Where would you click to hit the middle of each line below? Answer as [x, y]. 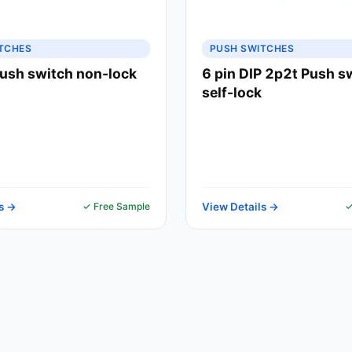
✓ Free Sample [116, 206]
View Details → [240, 207]
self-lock [232, 92]
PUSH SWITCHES [252, 48]
